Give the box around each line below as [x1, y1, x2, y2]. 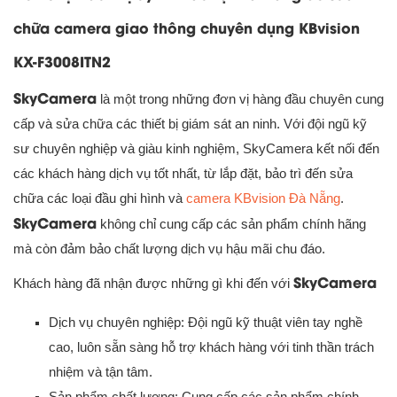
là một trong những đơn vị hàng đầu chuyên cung [97, 90, 384, 106]
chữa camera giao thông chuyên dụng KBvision [13, 16, 360, 37]
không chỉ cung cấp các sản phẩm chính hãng [97, 215, 366, 231]
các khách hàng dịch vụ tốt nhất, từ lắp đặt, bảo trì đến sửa [13, 165, 353, 181]
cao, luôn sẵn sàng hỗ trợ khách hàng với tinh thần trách [49, 339, 374, 354]
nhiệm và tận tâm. [49, 363, 152, 379]
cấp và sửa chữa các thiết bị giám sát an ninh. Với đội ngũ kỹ [13, 115, 367, 131]
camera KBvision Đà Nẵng [183, 190, 340, 206]
